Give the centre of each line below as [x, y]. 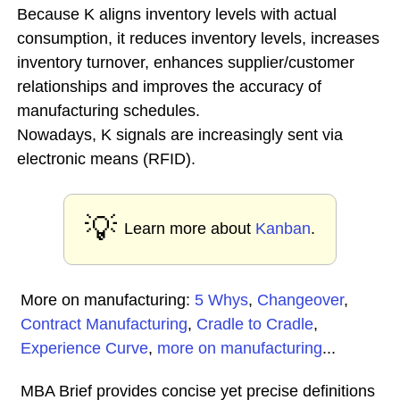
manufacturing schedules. [108, 111]
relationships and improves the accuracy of [169, 87]
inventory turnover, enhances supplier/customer [186, 62]
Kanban [283, 229]
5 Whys [221, 300]
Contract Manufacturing [104, 324]
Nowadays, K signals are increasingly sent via [180, 135]
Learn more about [190, 229]
